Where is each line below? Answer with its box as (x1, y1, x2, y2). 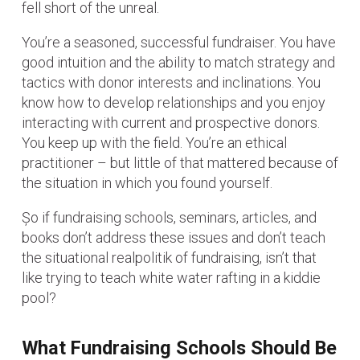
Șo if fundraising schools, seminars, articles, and (22, 209, 317, 227)
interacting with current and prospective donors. (22, 114, 320, 132)
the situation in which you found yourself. (22, 174, 272, 192)
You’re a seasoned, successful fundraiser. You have (22, 34, 336, 51)
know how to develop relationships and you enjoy (22, 94, 325, 112)
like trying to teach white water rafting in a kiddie (22, 269, 321, 287)
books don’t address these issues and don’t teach (22, 229, 325, 247)
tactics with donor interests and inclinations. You (22, 74, 321, 92)
